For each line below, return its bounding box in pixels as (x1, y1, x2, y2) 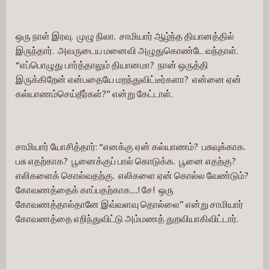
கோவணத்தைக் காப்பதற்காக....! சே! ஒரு (16, 184, 174, 196)
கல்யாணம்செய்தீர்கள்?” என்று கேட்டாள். (16, 88, 173, 100)
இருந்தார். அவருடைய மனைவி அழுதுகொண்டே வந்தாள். (16, 44, 240, 56)
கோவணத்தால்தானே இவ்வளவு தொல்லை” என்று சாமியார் (16, 198, 243, 210)
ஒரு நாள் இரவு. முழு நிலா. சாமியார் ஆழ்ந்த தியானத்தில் (16, 30, 234, 42)
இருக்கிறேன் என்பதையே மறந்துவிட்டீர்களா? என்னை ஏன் (16, 73, 241, 85)
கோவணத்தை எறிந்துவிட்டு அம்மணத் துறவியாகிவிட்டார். (16, 213, 238, 225)
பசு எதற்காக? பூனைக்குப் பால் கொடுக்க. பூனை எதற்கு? (16, 155, 238, 167)
